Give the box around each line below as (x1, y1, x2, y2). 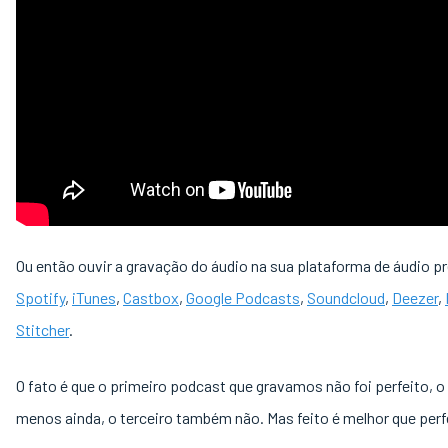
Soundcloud (307, 288, 385, 307)
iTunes (72, 288, 116, 307)
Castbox (123, 288, 179, 307)
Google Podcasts (186, 288, 300, 307)
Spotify (16, 288, 65, 307)
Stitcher (16, 320, 69, 339)
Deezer (392, 288, 438, 307)
